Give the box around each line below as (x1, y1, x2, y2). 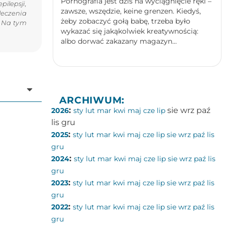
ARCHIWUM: (59, 94, 125, 106)
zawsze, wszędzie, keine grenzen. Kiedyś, (60, 7, 201, 16)
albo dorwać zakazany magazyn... (60, 37, 177, 46)
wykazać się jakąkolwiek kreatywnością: (60, 27, 198, 36)
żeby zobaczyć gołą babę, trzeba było (60, 17, 190, 26)
